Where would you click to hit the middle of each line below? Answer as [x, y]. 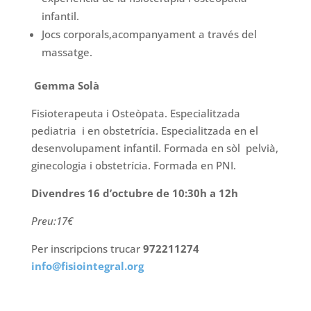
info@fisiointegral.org [87, 266]
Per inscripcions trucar [87, 249]
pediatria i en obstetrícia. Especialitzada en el [144, 131]
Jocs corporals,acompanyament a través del [149, 34]
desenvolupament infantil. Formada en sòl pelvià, [154, 148]
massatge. [67, 52]
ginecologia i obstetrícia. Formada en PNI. [133, 166]
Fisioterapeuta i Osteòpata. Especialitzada [137, 114]
